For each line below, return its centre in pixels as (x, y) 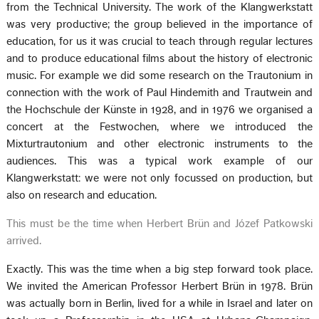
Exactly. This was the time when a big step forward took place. (159, 269)
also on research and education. (82, 195)
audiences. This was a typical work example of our (159, 161)
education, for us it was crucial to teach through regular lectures (159, 41)
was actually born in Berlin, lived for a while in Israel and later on (159, 303)
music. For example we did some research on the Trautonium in (159, 75)
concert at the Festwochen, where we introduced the (159, 126)
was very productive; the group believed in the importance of (159, 24)
